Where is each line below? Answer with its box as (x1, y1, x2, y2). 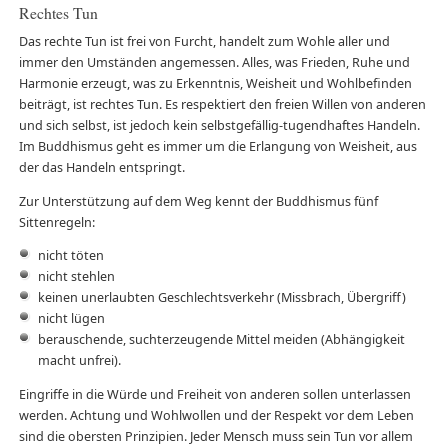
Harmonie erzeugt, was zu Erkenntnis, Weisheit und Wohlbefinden (18, 75, 412, 93)
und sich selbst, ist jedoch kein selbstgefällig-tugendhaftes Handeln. (18, 117, 420, 135)
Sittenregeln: (18, 213, 95, 231)
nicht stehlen (37, 268, 115, 286)
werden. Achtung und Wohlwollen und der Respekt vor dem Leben (18, 406, 414, 424)
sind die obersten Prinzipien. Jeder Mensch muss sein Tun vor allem (18, 427, 413, 445)
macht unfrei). (37, 352, 121, 370)
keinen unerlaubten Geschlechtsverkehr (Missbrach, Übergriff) (37, 289, 406, 307)
